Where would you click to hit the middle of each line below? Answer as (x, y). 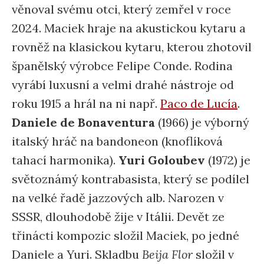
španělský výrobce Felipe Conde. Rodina (122, 66)
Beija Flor (167, 254)
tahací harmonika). (65, 160)
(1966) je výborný (202, 122)
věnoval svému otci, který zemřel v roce (121, 9)
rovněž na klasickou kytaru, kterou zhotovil (132, 47)
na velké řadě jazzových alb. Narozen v (118, 198)
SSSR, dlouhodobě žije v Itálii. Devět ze (118, 217)
